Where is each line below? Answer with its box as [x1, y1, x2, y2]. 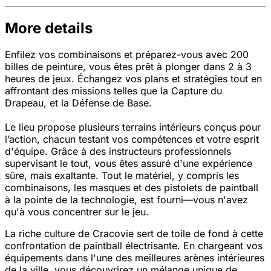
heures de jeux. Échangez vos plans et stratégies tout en [5, 73, 262, 85]
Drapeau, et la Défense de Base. [5, 97, 152, 109]
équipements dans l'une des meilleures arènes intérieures [5, 252, 264, 264]
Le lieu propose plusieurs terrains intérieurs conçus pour [5, 121, 261, 134]
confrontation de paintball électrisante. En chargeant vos [5, 240, 263, 252]
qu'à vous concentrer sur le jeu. [5, 206, 149, 218]
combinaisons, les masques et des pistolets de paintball [5, 181, 258, 194]
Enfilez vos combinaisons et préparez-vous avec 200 [5, 48, 249, 61]
